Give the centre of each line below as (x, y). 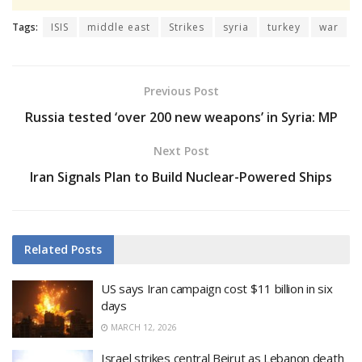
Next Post (181, 150)
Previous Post (181, 90)
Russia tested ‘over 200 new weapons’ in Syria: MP (181, 117)
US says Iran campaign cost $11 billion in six (217, 288)
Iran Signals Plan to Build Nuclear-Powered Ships (181, 177)
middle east (119, 27)
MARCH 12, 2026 (143, 327)
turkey (284, 27)
